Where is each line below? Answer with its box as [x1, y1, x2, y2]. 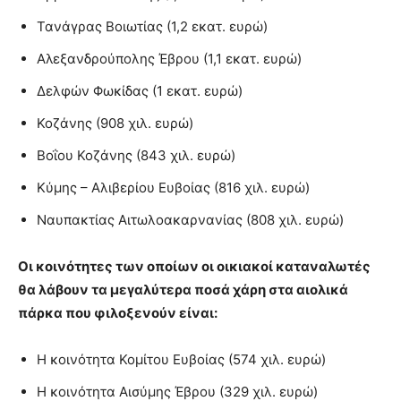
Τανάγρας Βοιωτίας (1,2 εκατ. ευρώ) [37, 18, 268, 36]
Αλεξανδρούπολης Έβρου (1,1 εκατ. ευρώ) [37, 50, 302, 68]
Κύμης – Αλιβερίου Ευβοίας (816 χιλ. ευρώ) [37, 179, 310, 197]
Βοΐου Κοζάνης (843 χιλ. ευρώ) [37, 147, 235, 165]
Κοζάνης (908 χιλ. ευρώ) [37, 115, 193, 132]
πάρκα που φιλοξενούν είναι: [18, 304, 218, 322]
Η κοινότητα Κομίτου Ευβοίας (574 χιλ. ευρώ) [37, 351, 326, 369]
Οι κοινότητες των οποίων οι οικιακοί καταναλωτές [18, 258, 371, 276]
